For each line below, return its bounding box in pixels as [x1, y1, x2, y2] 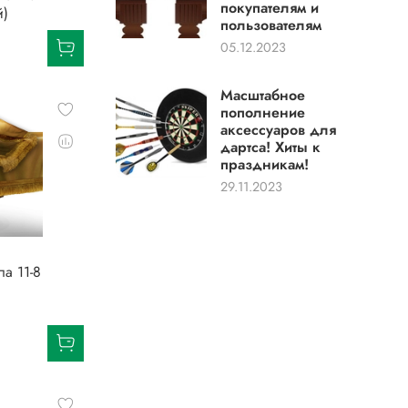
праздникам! [220, 154, 310, 176]
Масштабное [220, 85, 306, 107]
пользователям [220, 15, 322, 36]
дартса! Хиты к [220, 137, 321, 158]
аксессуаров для [220, 119, 337, 141]
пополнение [220, 102, 306, 124]
